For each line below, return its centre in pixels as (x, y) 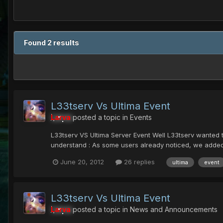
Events (141, 117)
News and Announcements (174, 209)
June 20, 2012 (82, 162)
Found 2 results (52, 43)
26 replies (138, 162)
